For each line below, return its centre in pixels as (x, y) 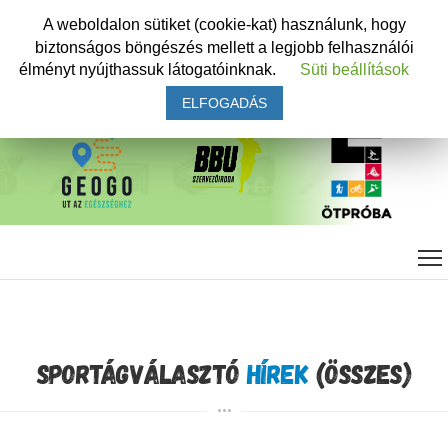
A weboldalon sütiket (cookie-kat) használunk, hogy (224, 24)
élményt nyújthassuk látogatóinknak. (149, 70)
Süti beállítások (354, 70)
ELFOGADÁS (224, 103)
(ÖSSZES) (360, 372)
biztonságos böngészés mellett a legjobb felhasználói (224, 47)
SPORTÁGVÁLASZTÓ (141, 372)
